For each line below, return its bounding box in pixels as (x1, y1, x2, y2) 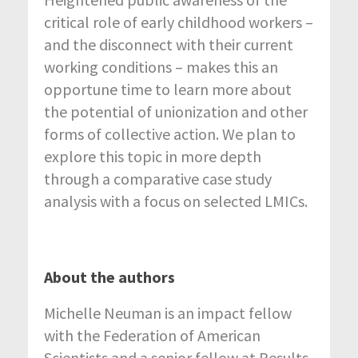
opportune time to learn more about (44, 78, 292, 99)
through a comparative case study (44, 168, 272, 189)
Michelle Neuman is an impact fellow (44, 302, 292, 323)
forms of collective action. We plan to (44, 123, 296, 144)
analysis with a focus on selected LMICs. (44, 190, 308, 211)
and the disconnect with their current (44, 34, 293, 54)
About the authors (44, 266, 175, 287)
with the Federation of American (44, 324, 261, 345)
